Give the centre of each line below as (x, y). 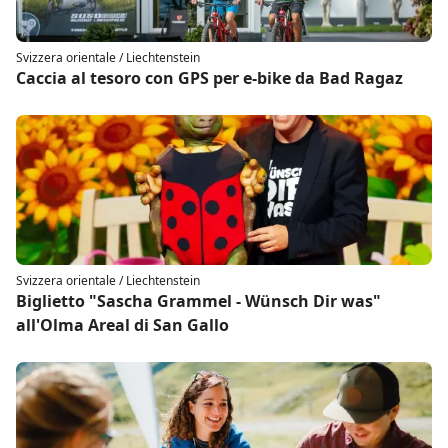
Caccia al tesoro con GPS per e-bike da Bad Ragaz (209, 78)
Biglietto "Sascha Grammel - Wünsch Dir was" (198, 301)
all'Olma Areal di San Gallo (122, 325)
